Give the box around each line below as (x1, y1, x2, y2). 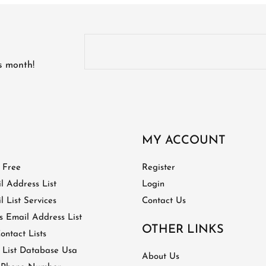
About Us (142, 252, 179, 262)
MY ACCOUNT (142, 135, 226, 147)
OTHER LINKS (142, 224, 224, 236)
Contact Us (142, 197, 186, 206)
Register (142, 163, 175, 173)
